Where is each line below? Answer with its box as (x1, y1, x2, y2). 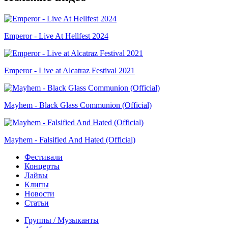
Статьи (24, 198, 49, 207)
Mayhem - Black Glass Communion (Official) (4, 100, 152, 109)
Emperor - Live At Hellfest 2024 (4, 31, 108, 40)
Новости (24, 189, 54, 198)
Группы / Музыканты (24, 215, 99, 224)
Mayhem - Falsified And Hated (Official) (4, 135, 135, 144)
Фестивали (24, 152, 63, 161)
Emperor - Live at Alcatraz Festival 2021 (4, 66, 135, 75)
